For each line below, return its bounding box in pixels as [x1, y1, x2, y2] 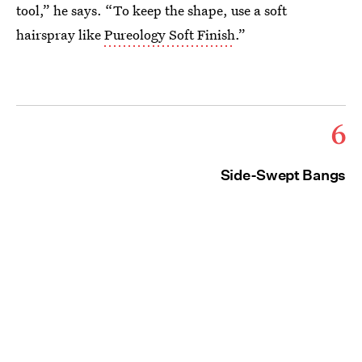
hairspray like [16, 25, 104, 44]
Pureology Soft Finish [104, 25, 235, 44]
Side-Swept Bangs [220, 166, 346, 184]
